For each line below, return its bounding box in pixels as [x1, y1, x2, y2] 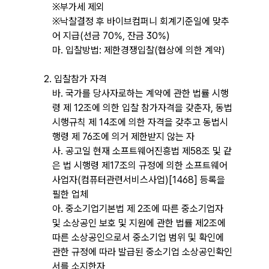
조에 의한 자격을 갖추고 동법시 [109, 116, 228, 128]
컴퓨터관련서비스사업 [80, 174, 165, 186]
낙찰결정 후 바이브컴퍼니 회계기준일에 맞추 [59, 15, 229, 27]
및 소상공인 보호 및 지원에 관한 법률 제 [52, 217, 204, 229]
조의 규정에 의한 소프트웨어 [119, 159, 228, 171]
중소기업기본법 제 [65, 202, 135, 214]
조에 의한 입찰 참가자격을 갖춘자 [83, 101, 211, 113]
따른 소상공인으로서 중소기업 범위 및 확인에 [52, 231, 224, 243]
